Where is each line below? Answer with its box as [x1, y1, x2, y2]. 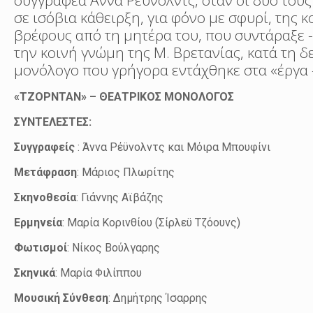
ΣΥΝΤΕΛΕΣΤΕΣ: [14, 115, 92, 129]
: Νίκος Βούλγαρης [67, 241, 161, 255]
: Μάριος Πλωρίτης [77, 166, 175, 180]
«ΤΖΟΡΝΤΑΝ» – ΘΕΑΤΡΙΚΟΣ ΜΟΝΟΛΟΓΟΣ [14, 90, 235, 104]
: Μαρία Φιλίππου [55, 266, 145, 280]
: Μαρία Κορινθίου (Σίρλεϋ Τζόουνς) [62, 216, 244, 230]
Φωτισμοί [14, 241, 68, 255]
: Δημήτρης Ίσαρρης [108, 291, 208, 305]
